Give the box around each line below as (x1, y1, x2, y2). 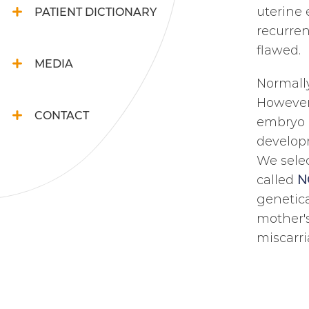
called (257, 171, 297, 188)
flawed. (257, 41, 301, 58)
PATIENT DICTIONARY (34, 4, 157, 19)
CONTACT (34, 108, 89, 122)
